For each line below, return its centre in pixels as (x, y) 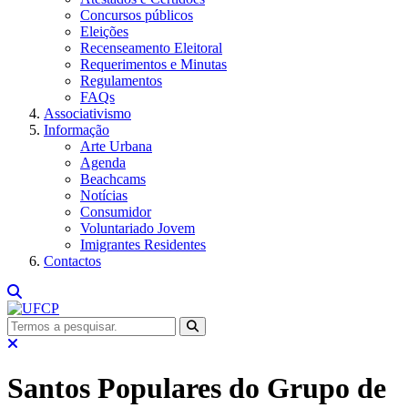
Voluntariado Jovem (138, 228)
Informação (76, 130)
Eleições (104, 31)
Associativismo (87, 113)
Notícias (104, 195)
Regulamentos (121, 81)
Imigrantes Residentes (143, 245)
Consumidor (116, 212)
